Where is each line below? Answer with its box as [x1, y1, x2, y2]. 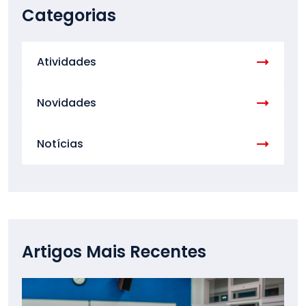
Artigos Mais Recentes [22, 240, 206, 263]
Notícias [37, 135, 83, 152]
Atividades [37, 53, 96, 70]
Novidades [37, 94, 96, 111]
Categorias [22, 3, 116, 27]
